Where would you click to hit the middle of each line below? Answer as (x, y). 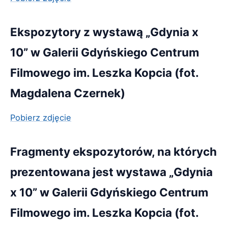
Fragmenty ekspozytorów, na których (113, 151)
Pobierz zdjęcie (41, 117)
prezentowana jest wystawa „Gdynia (111, 172)
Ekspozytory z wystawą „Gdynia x (104, 32)
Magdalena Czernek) (68, 93)
